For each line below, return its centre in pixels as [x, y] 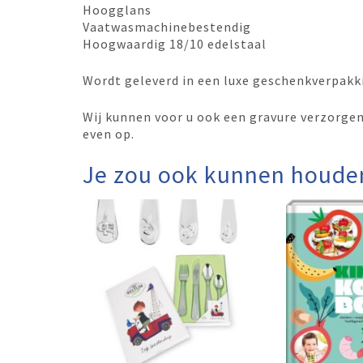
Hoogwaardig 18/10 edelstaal [175, 43]
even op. [109, 133]
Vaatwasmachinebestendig [167, 26]
